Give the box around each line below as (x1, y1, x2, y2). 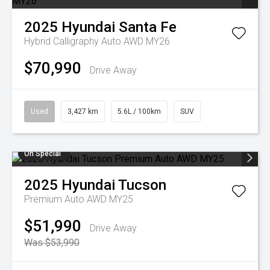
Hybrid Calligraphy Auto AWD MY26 (24, 36, 170, 47)
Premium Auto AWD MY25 (24, 193, 133, 205)
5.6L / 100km (118, 107, 161, 116)
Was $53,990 (24, 237, 80, 248)
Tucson (118, 177, 166, 193)
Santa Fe (119, 19, 177, 36)
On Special (24, 149, 61, 158)
